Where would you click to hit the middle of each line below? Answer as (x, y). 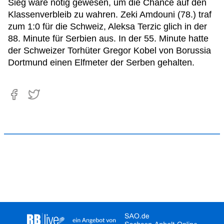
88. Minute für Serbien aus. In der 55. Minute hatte (108, 38)
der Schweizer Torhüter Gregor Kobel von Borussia (109, 50)
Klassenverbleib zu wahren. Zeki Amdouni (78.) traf (110, 14)
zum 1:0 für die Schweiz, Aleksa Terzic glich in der (107, 26)
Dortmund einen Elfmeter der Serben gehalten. (101, 62)
